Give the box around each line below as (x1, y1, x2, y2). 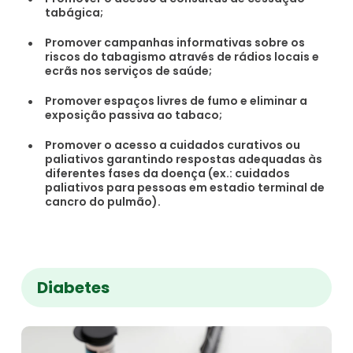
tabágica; (45, 4, 104, 20)
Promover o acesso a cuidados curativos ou (45, 136, 301, 153)
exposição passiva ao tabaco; (45, 106, 223, 123)
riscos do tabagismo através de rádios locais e (45, 48, 320, 65)
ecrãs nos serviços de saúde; (45, 62, 213, 79)
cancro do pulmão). (45, 193, 162, 210)
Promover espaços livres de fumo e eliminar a (45, 92, 308, 109)
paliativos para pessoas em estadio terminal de (45, 179, 325, 195)
